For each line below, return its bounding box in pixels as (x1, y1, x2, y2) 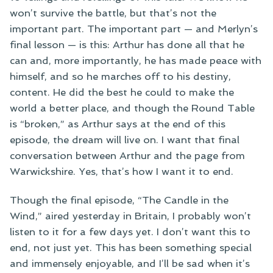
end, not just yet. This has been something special (10, 241, 252, 254)
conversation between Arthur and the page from (10, 149, 245, 161)
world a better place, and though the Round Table (10, 101, 255, 114)
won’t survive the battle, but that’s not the (10, 6, 216, 19)
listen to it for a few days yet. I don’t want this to (10, 225, 250, 238)
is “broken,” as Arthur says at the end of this (10, 117, 225, 130)
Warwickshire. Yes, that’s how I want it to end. (10, 165, 233, 177)
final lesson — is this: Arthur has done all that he (10, 38, 244, 51)
